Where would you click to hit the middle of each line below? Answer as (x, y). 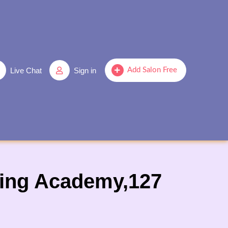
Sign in (85, 70)
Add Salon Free (152, 70)
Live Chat (26, 70)
